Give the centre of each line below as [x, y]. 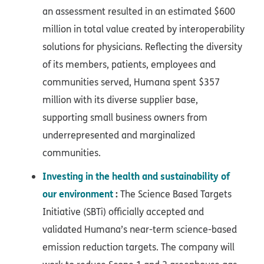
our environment [78, 194]
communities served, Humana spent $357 [131, 82]
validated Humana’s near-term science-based [140, 230]
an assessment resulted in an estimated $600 [139, 11]
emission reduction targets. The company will [138, 247]
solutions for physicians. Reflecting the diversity [142, 47]
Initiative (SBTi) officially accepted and [123, 212]
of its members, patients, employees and [129, 65]
